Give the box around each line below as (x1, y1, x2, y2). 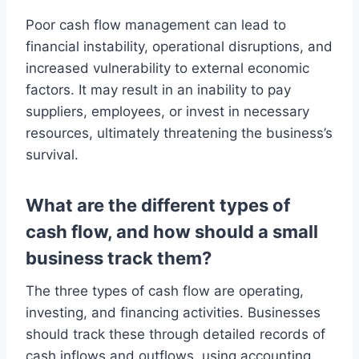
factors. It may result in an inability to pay (26, 82, 291, 98)
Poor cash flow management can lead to (26, 17, 286, 33)
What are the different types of (26, 195, 290, 216)
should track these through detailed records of (26, 326, 325, 342)
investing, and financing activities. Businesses (26, 305, 321, 321)
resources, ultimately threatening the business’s (26, 125, 333, 141)
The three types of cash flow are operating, (26, 283, 304, 299)
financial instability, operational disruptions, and (26, 38, 333, 54)
